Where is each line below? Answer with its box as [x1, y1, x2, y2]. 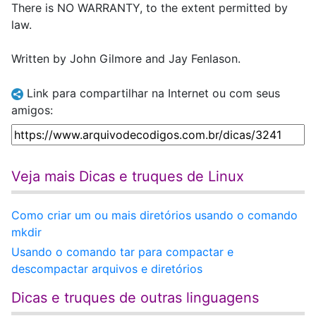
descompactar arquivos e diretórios [11, 262, 202, 276]
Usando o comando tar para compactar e [11, 245, 233, 259]
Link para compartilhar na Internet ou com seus [23, 86, 280, 100]
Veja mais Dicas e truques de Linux [11, 168, 244, 185]
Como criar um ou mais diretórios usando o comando [11, 208, 298, 222]
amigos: [11, 103, 53, 117]
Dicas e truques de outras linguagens [11, 289, 259, 306]
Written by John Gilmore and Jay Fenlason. [11, 51, 241, 66]
